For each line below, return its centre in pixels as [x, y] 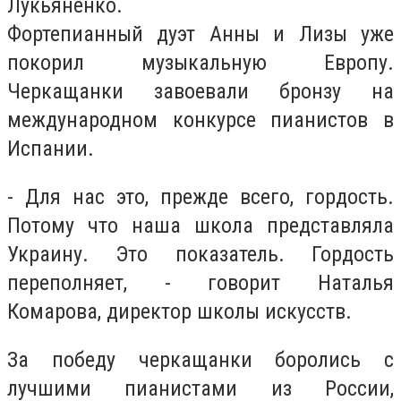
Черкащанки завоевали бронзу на [200, 92]
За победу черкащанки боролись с [200, 359]
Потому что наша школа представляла [200, 225]
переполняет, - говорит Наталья [200, 282]
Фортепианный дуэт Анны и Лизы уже [200, 34]
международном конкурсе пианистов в [200, 120]
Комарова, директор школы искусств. [179, 311]
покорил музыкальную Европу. [200, 63]
